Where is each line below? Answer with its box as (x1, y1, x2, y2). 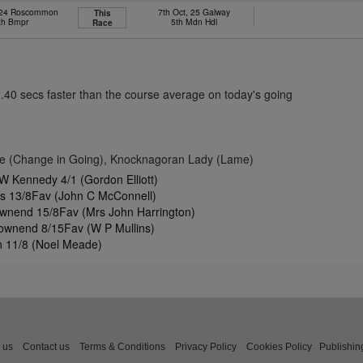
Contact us (23, 341, 70, 352)
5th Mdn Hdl (170, 15, 217, 28)
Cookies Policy (246, 341, 312, 352)
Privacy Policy (175, 341, 237, 352)
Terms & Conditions (79, 341, 165, 352)
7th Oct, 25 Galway (157, 6, 230, 18)
